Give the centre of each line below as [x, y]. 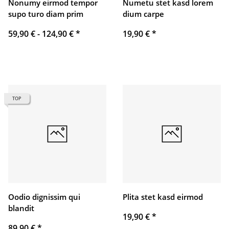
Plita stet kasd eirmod [163, 197]
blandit [21, 208]
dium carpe [143, 14]
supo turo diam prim [46, 14]
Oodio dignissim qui [44, 197]
